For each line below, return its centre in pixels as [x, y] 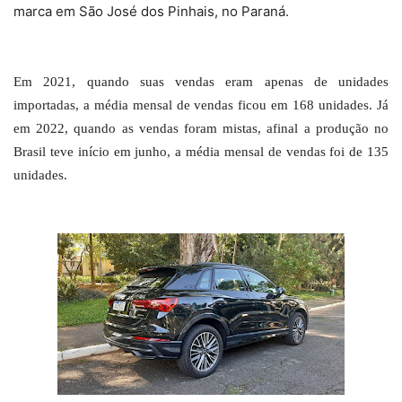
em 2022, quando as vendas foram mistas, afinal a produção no [201, 129]
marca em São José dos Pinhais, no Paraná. [151, 12]
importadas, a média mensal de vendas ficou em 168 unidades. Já [201, 105]
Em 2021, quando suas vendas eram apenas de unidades [201, 82]
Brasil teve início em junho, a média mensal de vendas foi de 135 [201, 152]
